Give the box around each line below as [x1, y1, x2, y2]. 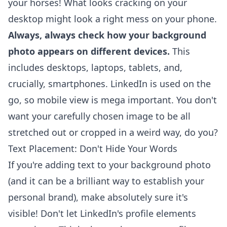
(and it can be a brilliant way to [8, 175, 143, 187]
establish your [143, 175, 204, 187]
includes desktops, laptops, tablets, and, [8, 61, 182, 73]
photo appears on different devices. [8, 45, 170, 57]
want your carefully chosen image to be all [8, 110, 191, 122]
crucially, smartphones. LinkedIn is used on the [8, 78, 211, 90]
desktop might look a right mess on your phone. [8, 13, 217, 25]
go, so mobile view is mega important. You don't [8, 94, 217, 106]
